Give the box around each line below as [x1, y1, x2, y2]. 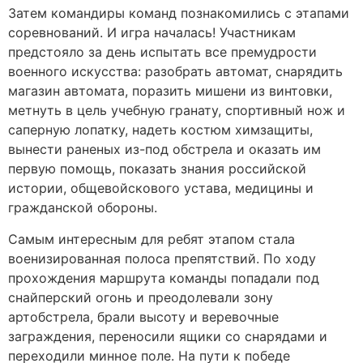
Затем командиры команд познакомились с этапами [8, 5, 349, 22]
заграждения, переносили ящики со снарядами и [8, 327, 327, 344]
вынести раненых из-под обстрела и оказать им [8, 141, 321, 158]
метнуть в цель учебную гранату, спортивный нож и [8, 102, 345, 119]
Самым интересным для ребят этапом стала [8, 230, 295, 247]
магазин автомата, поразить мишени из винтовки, [8, 83, 332, 100]
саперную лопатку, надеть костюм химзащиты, [8, 122, 313, 139]
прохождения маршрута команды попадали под [8, 269, 319, 286]
